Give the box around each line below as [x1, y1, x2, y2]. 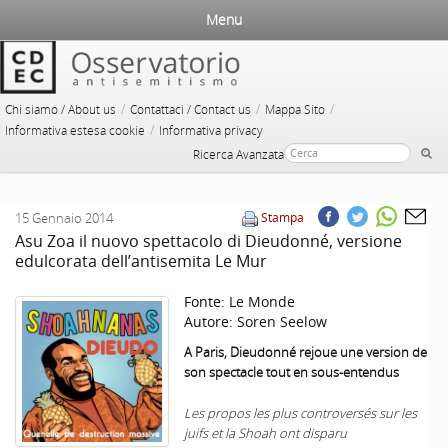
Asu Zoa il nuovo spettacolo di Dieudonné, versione [15, 230, 402, 252]
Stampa [261, 209, 304, 227]
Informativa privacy [159, 122, 263, 139]
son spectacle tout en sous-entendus [184, 363, 399, 382]
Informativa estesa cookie [5, 122, 145, 139]
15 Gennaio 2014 [15, 209, 113, 227]
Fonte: [184, 292, 229, 312]
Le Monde [229, 292, 295, 312]
